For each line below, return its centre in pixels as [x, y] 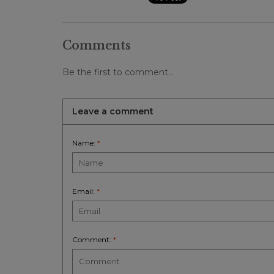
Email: [84, 191]
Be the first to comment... [118, 72]
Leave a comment [113, 112]
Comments [97, 46]
